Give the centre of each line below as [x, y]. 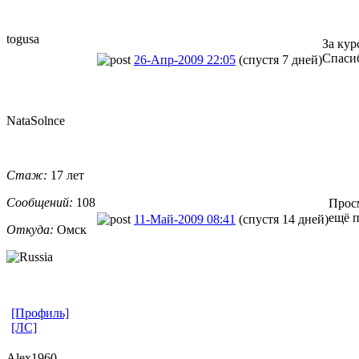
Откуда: [30, 229]
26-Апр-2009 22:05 [185, 59]
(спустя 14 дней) [284, 219]
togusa [23, 38]
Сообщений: [40, 202]
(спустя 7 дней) [280, 59]
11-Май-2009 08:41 [185, 219]
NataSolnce [36, 120]
